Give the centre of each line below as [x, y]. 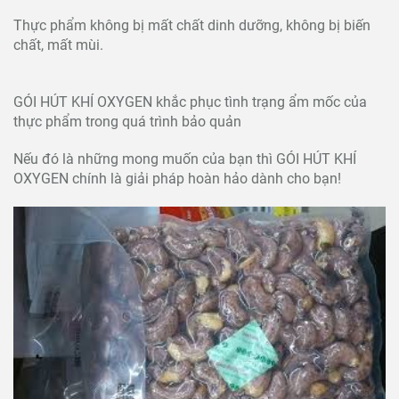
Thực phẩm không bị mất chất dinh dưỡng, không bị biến [192, 26]
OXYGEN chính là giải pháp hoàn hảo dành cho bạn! [177, 179]
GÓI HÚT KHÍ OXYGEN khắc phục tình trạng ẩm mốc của [190, 102]
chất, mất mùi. [58, 45]
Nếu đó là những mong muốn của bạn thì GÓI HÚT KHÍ [185, 159]
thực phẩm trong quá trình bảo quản [127, 122]
